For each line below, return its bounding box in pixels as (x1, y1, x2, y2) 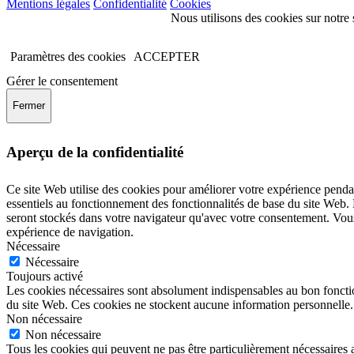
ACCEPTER (134, 49, 200, 63)
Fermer (13, 100, 45, 112)
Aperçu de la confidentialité (6, 144, 183, 161)
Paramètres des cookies (10, 49, 126, 63)
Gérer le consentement (6, 73, 118, 88)
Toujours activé (6, 269, 83, 283)
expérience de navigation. (6, 224, 134, 239)
